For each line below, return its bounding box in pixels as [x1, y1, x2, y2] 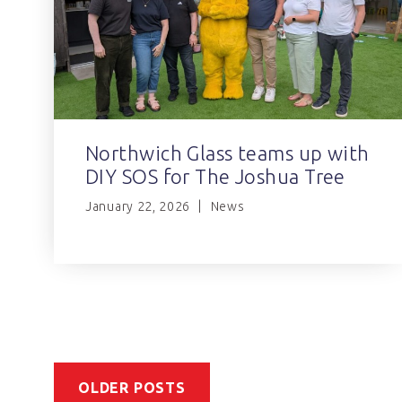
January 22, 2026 [85, 199, 191, 214]
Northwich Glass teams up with [85, 142, 370, 165]
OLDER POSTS [78, 380, 186, 397]
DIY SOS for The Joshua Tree [85, 165, 345, 188]
